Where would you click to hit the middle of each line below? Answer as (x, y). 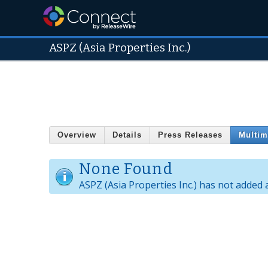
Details (127, 135)
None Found (126, 169)
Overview (77, 135)
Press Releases (190, 135)
